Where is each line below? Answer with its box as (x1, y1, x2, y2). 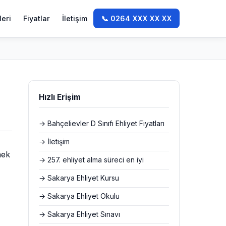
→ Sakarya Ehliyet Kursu (39, 174, 119, 182)
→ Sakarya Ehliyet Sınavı (39, 210, 120, 218)
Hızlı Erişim (39, 92, 81, 102)
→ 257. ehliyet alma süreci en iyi (39, 156, 144, 164)
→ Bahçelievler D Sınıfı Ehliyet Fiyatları (39, 120, 164, 128)
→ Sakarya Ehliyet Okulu (39, 192, 120, 200)
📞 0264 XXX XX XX (101, 14, 172, 23)
